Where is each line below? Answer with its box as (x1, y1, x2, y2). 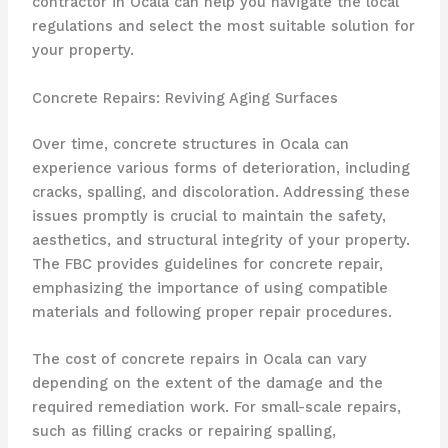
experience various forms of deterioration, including (31, 158, 410, 177)
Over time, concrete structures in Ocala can (31, 134, 349, 153)
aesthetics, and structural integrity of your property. (31, 230, 410, 249)
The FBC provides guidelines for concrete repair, (31, 254, 383, 273)
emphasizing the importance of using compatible (31, 278, 388, 297)
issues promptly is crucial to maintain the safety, (31, 206, 386, 225)
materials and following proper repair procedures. (31, 302, 392, 321)
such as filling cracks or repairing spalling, (31, 421, 336, 440)
